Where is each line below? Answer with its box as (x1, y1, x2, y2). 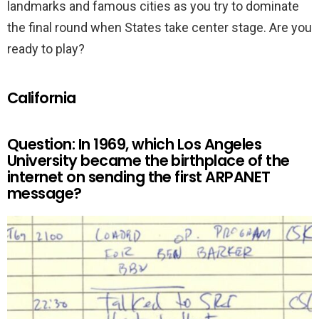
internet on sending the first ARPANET (7, 167, 271, 188)
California (7, 88, 76, 109)
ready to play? (7, 41, 85, 57)
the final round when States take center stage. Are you (7, 20, 312, 36)
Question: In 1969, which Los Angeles (7, 134, 262, 155)
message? (7, 183, 82, 204)
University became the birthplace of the (7, 150, 290, 172)
